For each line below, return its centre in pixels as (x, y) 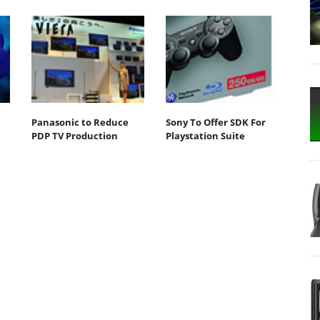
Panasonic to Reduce (80, 122)
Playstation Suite (205, 135)
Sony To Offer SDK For (215, 122)
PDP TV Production (75, 135)
